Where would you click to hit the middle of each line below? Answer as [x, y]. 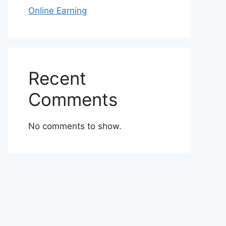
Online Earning [58, 11]
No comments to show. [75, 126]
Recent [57, 78]
